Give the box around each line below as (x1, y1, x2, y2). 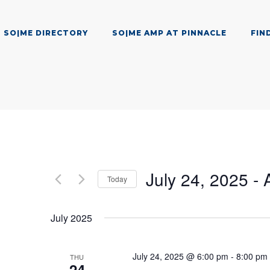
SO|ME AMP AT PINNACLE (112, 28, 227, 37)
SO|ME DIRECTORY (4, 28, 88, 37)
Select (145, 191, 176, 203)
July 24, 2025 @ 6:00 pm (132, 250, 228, 262)
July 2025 (51, 210, 92, 225)
